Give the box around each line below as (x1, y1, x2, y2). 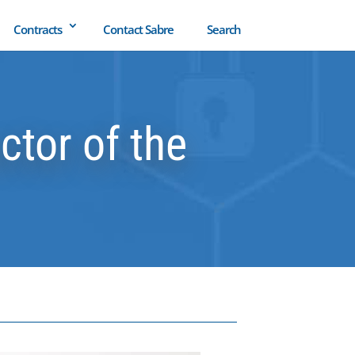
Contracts (13, 21, 62, 37)
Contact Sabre (102, 21, 174, 37)
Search (206, 21, 241, 37)
